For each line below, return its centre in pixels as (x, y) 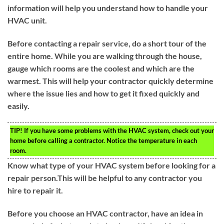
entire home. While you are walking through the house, (105, 55)
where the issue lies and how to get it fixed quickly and (103, 93)
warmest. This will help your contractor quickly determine (110, 80)
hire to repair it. (35, 190)
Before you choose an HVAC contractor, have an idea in (105, 213)
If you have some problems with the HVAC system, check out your (118, 130)
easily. (18, 105)
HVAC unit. (27, 20)
